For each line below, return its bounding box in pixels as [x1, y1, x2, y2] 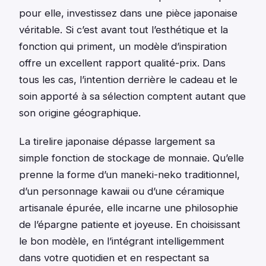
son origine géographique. [19, 107, 141, 119]
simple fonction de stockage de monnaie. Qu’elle [19, 152, 244, 164]
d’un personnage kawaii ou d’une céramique [19, 185, 224, 198]
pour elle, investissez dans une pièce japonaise [19, 7, 237, 20]
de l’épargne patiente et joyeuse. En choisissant [19, 218, 240, 231]
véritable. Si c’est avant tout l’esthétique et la [19, 24, 228, 36]
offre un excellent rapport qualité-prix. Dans [19, 57, 226, 69]
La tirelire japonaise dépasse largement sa [19, 135, 215, 148]
